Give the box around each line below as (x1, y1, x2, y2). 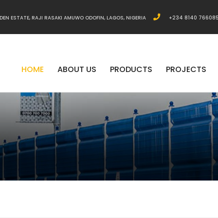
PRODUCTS (110, 64, 152, 75)
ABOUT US (57, 64, 96, 75)
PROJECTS (166, 64, 206, 75)
